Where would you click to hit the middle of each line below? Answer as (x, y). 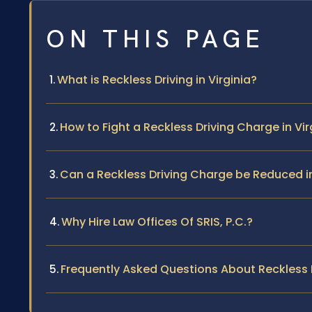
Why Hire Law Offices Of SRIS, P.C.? (157, 221)
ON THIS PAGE (155, 39)
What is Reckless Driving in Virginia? (157, 79)
